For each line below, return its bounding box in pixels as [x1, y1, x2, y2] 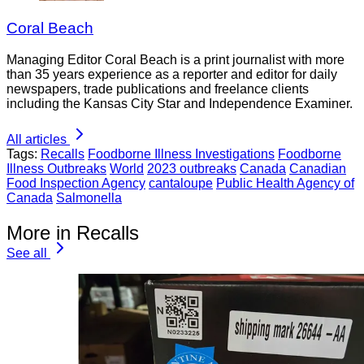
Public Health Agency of [216, 175, 354, 190]
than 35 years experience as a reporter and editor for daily [6, 67, 337, 81]
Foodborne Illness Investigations [88, 146, 275, 161]
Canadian [289, 161, 346, 175]
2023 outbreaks [147, 161, 236, 175]
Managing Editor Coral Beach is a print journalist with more [6, 52, 344, 67]
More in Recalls [6, 221, 139, 244]
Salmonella [56, 190, 122, 205]
